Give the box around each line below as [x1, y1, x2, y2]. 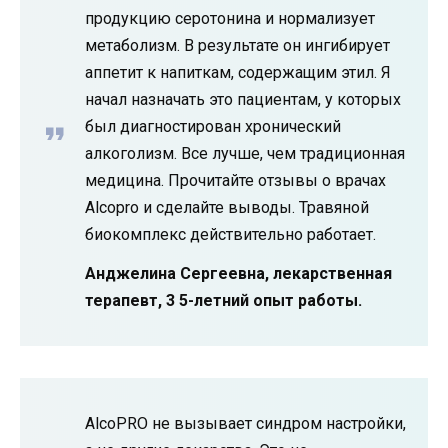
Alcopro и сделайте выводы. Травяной [85, 198, 369, 218]
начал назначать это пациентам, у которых [85, 90, 401, 110]
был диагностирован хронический [85, 117, 341, 137]
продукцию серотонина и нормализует [85, 9, 375, 29]
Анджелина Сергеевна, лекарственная [85, 264, 392, 284]
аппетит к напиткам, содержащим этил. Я [85, 63, 391, 83]
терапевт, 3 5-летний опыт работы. [85, 291, 362, 311]
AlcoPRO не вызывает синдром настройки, [85, 414, 406, 434]
